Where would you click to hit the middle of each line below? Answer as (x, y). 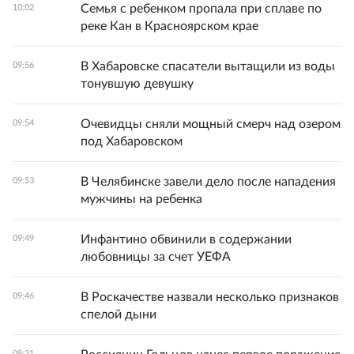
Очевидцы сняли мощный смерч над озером (211, 124)
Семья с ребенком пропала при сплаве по (201, 8)
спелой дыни (119, 314)
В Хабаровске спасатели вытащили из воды (208, 66)
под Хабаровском (132, 141)
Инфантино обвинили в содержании (186, 239)
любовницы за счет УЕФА (156, 256)
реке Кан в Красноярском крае (169, 26)
